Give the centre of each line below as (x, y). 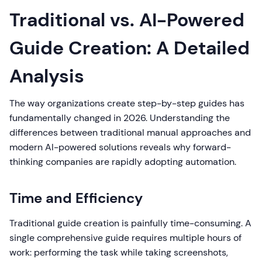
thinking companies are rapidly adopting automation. (123, 162)
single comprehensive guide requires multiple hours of (125, 238)
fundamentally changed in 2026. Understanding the (120, 118)
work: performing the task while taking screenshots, (119, 253)
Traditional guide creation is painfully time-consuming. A (130, 223)
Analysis (47, 76)
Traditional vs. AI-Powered (127, 20)
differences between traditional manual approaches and (130, 133)
